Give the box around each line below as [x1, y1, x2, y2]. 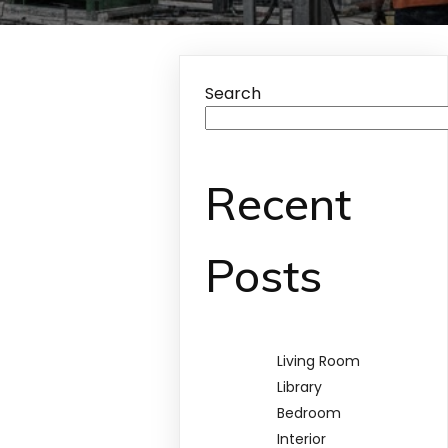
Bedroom [277, 403, 342, 424]
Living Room [277, 351, 361, 372]
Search [205, 81, 262, 105]
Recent [205, 175, 352, 232]
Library [277, 377, 323, 398]
